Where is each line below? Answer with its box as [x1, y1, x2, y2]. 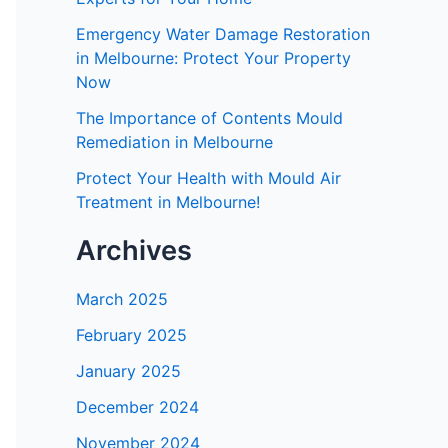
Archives [76, 233, 192, 267]
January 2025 [76, 360, 181, 381]
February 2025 [76, 324, 187, 345]
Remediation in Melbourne [76, 131, 273, 152]
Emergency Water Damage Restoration [76, 23, 370, 44]
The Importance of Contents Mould [76, 107, 343, 128]
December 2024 [76, 396, 199, 417]
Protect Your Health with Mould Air [76, 167, 341, 188]
